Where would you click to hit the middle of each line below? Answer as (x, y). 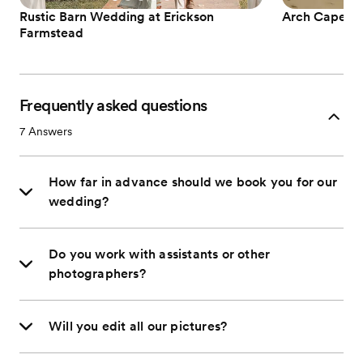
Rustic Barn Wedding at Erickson (117, 17)
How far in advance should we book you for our (193, 182)
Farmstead (51, 33)
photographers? (97, 273)
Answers (49, 131)
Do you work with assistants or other (160, 254)
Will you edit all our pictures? (138, 326)
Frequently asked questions (113, 105)
